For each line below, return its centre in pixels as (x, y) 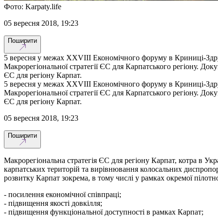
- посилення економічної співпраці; (63, 194)
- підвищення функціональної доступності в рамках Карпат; (104, 212)
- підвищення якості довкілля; (53, 203)
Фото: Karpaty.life (33, 6)
